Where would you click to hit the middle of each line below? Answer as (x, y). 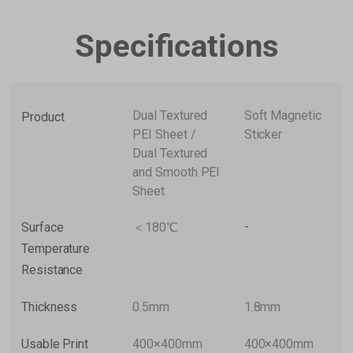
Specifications (176, 46)
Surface (43, 228)
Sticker (263, 135)
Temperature (56, 249)
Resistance (52, 270)
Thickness (50, 307)
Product (43, 117)
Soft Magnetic (282, 116)
